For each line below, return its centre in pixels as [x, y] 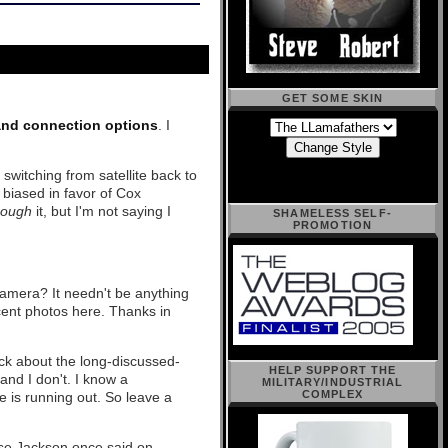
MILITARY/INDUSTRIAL [332, 382]
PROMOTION [332, 225]
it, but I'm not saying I [103, 211]
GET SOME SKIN [332, 98]
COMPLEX [332, 394]
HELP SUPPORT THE [332, 370]
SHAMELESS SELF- [332, 213]
